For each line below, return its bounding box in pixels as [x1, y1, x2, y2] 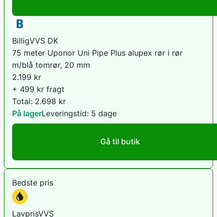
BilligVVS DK [12, 35, 58, 46]
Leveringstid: [42, 108, 91, 118]
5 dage [91, 108, 117, 118]
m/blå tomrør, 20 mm [12, 60, 90, 70]
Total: [12, 96, 35, 106]
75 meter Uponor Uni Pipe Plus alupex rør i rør [12, 47, 183, 58]
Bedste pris [12, 177, 53, 187]
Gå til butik [100, 137, 140, 147]
